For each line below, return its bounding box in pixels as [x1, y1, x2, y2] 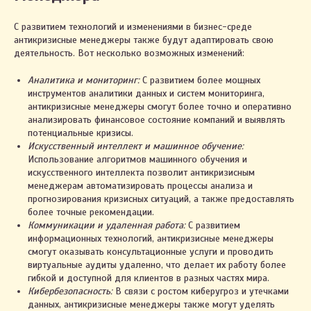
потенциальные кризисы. [28, 127, 133, 139]
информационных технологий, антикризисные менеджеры [28, 233, 274, 244]
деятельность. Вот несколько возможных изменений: [14, 47, 244, 59]
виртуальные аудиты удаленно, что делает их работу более [28, 259, 286, 271]
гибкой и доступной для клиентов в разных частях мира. [28, 272, 269, 284]
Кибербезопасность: [28, 285, 112, 297]
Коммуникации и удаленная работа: [28, 219, 185, 231]
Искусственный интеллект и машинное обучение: [28, 140, 244, 152]
